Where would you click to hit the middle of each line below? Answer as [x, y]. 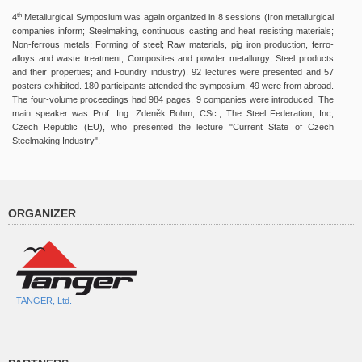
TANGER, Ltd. [44, 301]
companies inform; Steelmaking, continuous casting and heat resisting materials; [173, 31]
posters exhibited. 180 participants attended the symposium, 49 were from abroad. [173, 86]
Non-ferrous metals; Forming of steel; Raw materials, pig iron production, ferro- [173, 45]
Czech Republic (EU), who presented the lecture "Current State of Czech [173, 127]
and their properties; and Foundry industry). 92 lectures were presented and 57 [173, 72]
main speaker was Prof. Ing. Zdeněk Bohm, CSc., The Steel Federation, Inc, [173, 114]
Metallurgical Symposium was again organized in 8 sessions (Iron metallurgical [178, 17]
